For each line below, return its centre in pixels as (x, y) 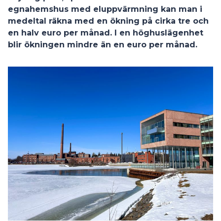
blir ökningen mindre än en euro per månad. (103, 45)
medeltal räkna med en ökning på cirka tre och (108, 21)
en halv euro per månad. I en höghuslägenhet (106, 33)
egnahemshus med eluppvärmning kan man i (105, 9)
